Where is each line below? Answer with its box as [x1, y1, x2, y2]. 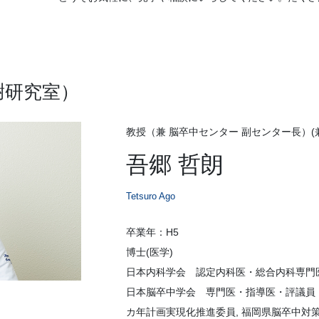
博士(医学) [126, 246, 173, 258]
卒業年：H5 [126, 226, 179, 239]
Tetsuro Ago [126, 191, 175, 202]
